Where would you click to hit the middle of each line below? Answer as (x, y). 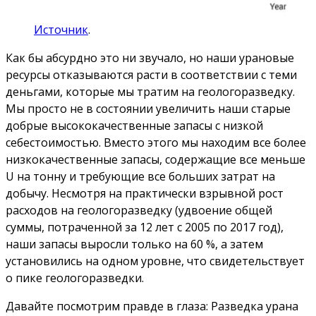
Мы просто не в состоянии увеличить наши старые (148, 109)
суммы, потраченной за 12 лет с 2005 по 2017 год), (145, 227)
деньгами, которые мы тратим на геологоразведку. (150, 92)
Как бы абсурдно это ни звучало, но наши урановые (150, 58)
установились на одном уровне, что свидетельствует (155, 261)
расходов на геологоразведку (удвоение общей (139, 211)
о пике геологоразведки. (75, 278)
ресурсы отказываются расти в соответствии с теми (151, 75)
